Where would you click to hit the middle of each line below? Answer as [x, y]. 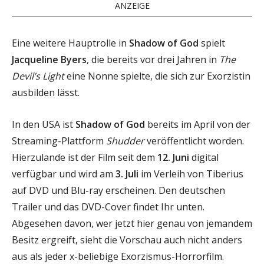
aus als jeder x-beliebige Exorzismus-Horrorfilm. [118, 256]
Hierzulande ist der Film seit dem [85, 157]
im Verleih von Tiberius [191, 174]
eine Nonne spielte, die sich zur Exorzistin [157, 76]
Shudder [125, 141]
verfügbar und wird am [64, 174]
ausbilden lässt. [46, 92]
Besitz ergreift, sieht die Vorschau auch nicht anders [127, 240]
